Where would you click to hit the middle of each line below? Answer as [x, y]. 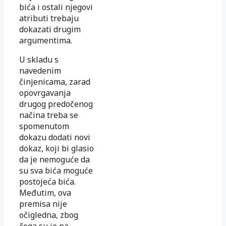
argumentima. [46, 41]
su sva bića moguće [56, 171]
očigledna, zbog [49, 215]
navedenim [40, 71]
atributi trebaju [49, 18]
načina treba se [49, 115]
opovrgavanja [45, 93]
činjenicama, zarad [55, 82]
